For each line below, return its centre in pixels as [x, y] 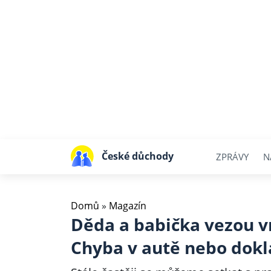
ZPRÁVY [232, 156]
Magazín [128, 206]
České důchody [137, 156]
